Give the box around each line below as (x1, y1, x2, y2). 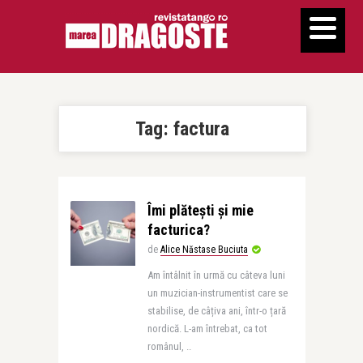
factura (173, 117, 229, 140)
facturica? (147, 221, 210, 238)
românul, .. (147, 340, 191, 352)
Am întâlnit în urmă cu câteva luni (147, 269, 285, 281)
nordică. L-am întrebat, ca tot (147, 322, 267, 335)
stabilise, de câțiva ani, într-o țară (147, 305, 286, 317)
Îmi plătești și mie (147, 202, 254, 219)
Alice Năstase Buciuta (160, 244, 248, 255)
